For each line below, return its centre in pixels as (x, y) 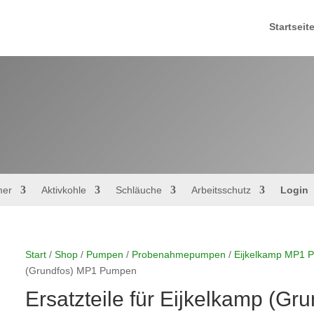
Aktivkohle (63, 190)
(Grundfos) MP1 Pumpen (81, 270)
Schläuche (138, 190)
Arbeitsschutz (221, 190)
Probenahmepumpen (178, 254)
